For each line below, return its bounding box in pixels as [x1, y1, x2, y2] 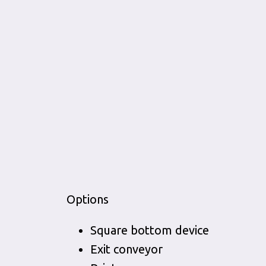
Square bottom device [90, 223, 209, 237]
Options [66, 192, 109, 206]
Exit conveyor [90, 242, 163, 256]
